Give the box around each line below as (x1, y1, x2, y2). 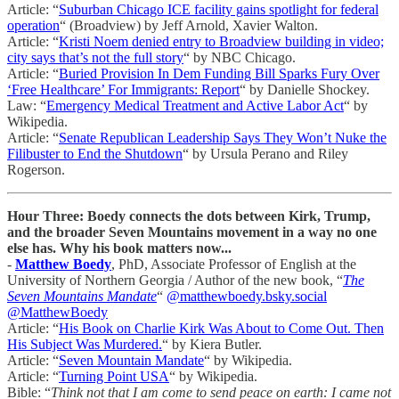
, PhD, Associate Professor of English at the (111, 256, 356, 273)
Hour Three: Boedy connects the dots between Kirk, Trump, (7, 208, 370, 224)
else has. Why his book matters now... (7, 240, 232, 256)
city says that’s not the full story (7, 50, 183, 66)
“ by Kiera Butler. (162, 337, 262, 353)
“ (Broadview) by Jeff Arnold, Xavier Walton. (60, 18, 318, 34)
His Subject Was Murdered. (7, 337, 162, 353)
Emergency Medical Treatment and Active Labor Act (46, 98, 344, 114)
